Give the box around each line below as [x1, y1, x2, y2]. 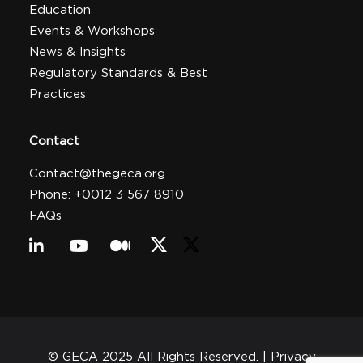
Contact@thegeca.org [29, 166, 165, 181]
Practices [29, 87, 86, 101]
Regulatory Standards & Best [29, 66, 207, 80]
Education [29, 2, 91, 17]
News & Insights [29, 45, 126, 59]
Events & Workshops [29, 23, 155, 38]
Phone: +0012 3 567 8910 [29, 187, 184, 202]
